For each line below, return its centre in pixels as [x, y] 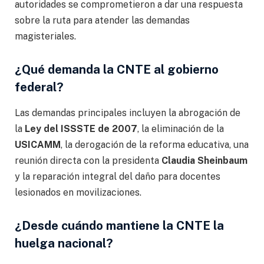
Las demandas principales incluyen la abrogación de [128, 113]
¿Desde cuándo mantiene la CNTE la [119, 226]
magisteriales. [45, 37]
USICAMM [38, 145]
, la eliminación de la [181, 129]
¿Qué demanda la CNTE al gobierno [117, 70]
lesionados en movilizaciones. [78, 193]
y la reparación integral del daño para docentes [118, 177]
